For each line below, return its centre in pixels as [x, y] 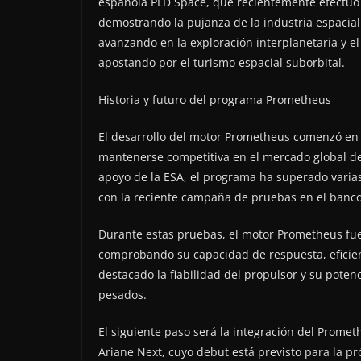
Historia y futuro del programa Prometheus [215, 99]
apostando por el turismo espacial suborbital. [222, 62]
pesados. [122, 294]
